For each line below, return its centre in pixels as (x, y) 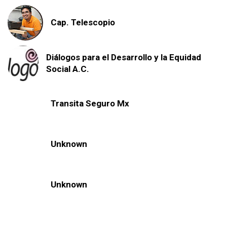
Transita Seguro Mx (90, 104)
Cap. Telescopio (83, 23)
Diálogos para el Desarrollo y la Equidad (123, 57)
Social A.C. (67, 69)
